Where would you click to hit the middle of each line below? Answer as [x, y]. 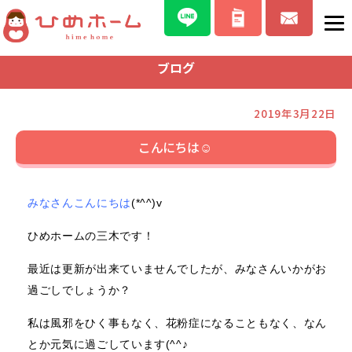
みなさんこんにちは [79, 203]
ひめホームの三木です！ [91, 236]
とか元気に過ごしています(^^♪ [108, 344]
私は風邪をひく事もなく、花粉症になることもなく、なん [177, 323]
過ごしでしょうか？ [79, 290]
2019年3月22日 [295, 113]
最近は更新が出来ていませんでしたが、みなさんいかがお [177, 269]
